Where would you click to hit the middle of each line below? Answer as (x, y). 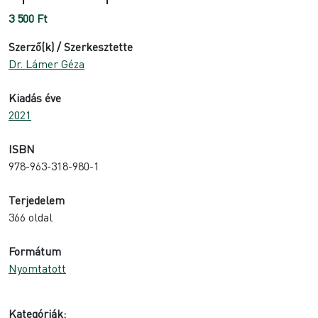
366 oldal (31, 216)
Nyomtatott (37, 268)
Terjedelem (37, 199)
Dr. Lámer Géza (46, 63)
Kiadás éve (35, 97)
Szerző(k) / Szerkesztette (71, 46)
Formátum (35, 251)
